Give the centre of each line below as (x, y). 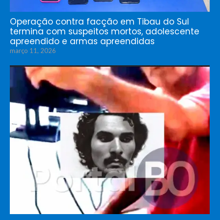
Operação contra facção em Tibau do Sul (99, 22)
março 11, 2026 (33, 51)
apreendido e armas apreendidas (82, 41)
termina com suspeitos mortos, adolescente (105, 32)
